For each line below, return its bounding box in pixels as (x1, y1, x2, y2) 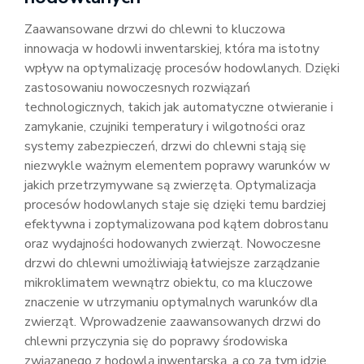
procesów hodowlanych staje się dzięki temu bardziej (24, 196, 326, 214)
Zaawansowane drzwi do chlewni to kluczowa (24, 20, 285, 38)
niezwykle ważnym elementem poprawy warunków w (24, 157, 330, 175)
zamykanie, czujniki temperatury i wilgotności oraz (24, 118, 305, 136)
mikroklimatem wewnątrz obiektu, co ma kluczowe (24, 274, 313, 292)
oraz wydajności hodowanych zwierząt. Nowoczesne (24, 235, 321, 253)
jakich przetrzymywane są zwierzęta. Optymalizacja (24, 176, 316, 194)
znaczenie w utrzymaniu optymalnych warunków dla (24, 293, 318, 311)
